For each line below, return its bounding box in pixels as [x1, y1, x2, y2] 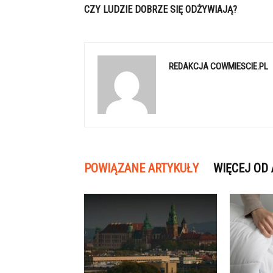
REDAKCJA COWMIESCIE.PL [169, 61, 268, 72]
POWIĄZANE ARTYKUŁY [84, 161, 199, 175]
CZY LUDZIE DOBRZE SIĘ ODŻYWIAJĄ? [84, 4, 237, 15]
